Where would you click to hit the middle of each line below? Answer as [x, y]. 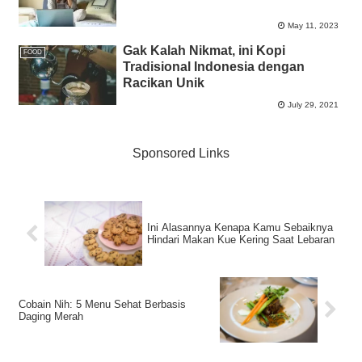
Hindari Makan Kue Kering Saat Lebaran [241, 240]
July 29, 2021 [313, 104]
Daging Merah [51, 316]
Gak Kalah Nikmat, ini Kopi [204, 51]
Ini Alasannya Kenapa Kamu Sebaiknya [240, 228]
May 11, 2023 [313, 26]
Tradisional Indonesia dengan [213, 67]
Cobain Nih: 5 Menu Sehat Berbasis [102, 304]
